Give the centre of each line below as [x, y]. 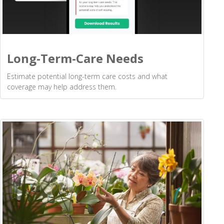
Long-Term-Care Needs [75, 58]
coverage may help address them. [62, 87]
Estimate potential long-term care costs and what [87, 76]
